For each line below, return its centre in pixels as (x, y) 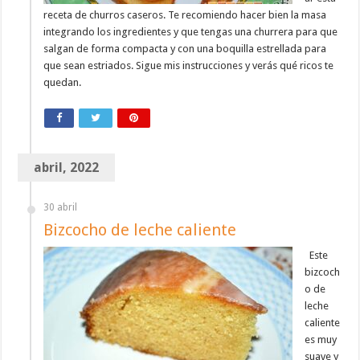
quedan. (63, 83)
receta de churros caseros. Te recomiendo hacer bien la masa (185, 15)
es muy (321, 340)
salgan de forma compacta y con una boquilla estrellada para (185, 49)
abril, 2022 (67, 168)
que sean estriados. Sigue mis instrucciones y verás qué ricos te (189, 66)
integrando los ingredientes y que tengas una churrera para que (191, 32)
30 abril (61, 208)
